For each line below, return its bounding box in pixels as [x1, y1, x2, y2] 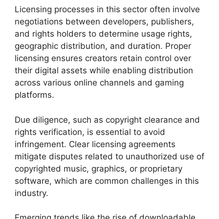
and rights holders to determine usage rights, [15, 29, 192, 39]
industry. [15, 188, 48, 198]
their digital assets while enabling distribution [15, 66, 193, 75]
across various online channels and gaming [15, 78, 184, 88]
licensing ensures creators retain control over [15, 53, 191, 63]
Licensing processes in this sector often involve [15, 4, 200, 14]
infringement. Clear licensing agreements [15, 139, 175, 149]
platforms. [15, 90, 54, 100]
